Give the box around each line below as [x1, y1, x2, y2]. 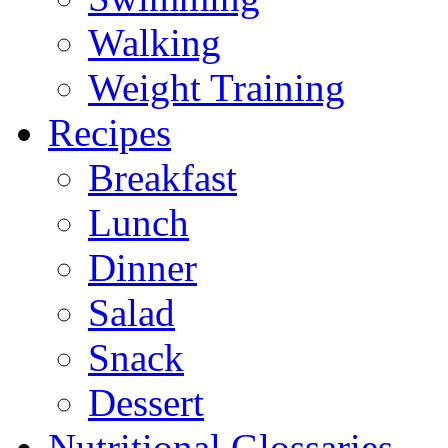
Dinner [88, 246, 197, 289]
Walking [88, 21, 221, 64]
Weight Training [88, 66, 345, 109]
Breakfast [88, 156, 237, 199]
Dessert [88, 381, 204, 424]
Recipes [48, 111, 171, 154]
